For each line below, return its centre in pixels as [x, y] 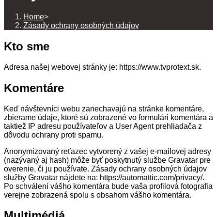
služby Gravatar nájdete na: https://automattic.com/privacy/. [104, 177]
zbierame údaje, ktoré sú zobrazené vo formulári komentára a [108, 117]
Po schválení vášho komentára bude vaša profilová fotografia [108, 186]
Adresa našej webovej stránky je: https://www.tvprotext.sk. [102, 67]
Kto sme [27, 46]
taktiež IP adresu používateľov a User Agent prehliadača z [103, 126]
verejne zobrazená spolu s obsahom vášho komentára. [98, 195]
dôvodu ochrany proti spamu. [54, 135]
